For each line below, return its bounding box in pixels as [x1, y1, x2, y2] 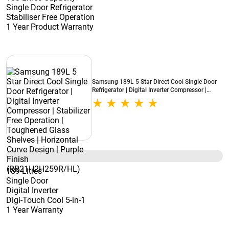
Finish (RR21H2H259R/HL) [92, 111, 167, 118]
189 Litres [6, 166, 42, 176]
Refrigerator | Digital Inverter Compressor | [92, 86, 207, 94]
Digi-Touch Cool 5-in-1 [6, 195, 85, 205]
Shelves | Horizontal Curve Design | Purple [92, 103, 207, 110]
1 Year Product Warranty [6, 22, 94, 32]
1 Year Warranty [6, 205, 63, 215]
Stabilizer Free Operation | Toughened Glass [92, 95, 212, 102]
